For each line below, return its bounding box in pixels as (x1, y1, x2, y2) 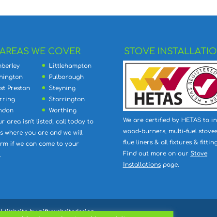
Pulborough (48, 73, 84, 80)
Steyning (48, 84, 76, 92)
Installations (123, 161, 161, 168)
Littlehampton (48, 62, 92, 69)
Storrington (48, 95, 85, 103)
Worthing (48, 107, 77, 114)
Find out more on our (123, 150, 190, 157)
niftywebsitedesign (39, 208, 95, 215)
